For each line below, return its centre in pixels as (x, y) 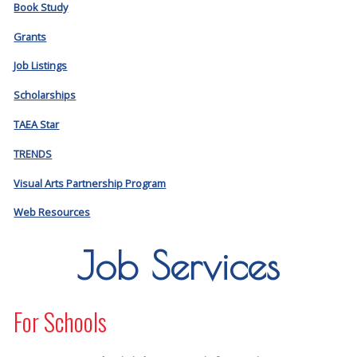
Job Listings (41, 66)
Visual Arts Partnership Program (90, 183)
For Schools (61, 321)
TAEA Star (37, 124)
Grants (30, 36)
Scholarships (45, 95)
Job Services (178, 265)
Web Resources (52, 212)
